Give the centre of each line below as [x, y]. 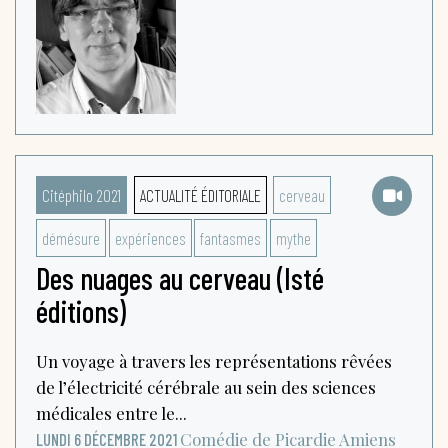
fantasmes [230, 237]
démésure [71, 237]
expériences [150, 237]
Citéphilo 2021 [81, 194]
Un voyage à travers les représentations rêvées [214, 360]
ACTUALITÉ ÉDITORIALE [200, 194]
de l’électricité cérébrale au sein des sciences [206, 386]
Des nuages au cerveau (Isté [180, 277]
